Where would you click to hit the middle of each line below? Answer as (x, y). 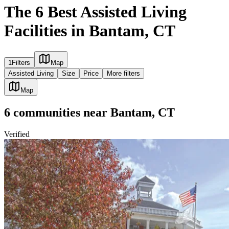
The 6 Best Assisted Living (95, 12)
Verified (17, 134)
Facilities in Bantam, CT (90, 30)
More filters (123, 74)
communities (45, 113)
